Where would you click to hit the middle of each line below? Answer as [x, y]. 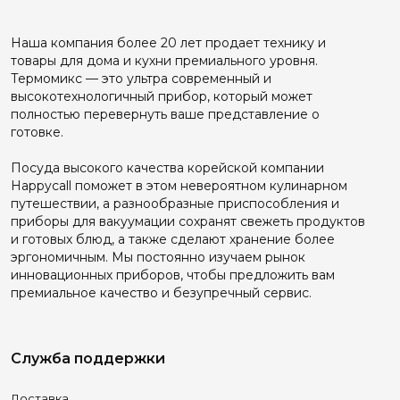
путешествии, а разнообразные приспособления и [175, 204]
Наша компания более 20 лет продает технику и [168, 43]
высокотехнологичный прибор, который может [162, 97]
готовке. [37, 133]
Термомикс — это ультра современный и [141, 79]
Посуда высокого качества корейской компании [167, 168]
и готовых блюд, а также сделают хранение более [173, 240]
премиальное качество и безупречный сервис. [161, 293]
